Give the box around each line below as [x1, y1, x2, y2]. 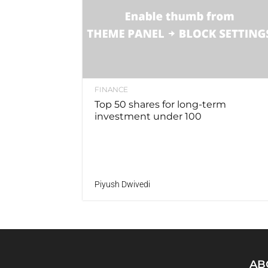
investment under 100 [95, 111, 202, 123]
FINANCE [95, 85, 128, 95]
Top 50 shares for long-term [95, 99, 226, 111]
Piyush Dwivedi [95, 179, 150, 190]
